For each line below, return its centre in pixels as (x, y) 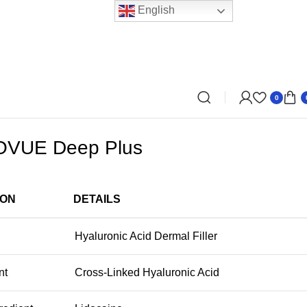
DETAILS (97, 199)
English (155, 10)
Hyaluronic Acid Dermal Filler (146, 236)
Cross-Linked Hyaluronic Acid (147, 272)
